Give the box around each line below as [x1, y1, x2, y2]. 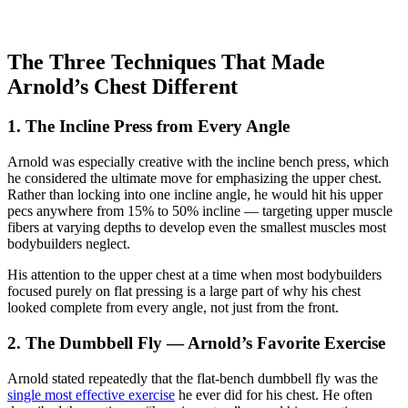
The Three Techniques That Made [7, 49, 325, 74]
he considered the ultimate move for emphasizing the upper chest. [7, 170, 382, 187]
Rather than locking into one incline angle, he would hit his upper [7, 187, 382, 203]
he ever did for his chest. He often [175, 386, 372, 403]
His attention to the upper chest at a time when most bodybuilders [7, 267, 382, 283]
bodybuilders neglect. [7, 236, 130, 252]
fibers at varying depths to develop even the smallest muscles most [7, 219, 386, 236]
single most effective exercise [7, 386, 175, 403]
